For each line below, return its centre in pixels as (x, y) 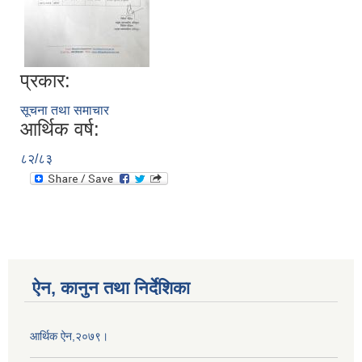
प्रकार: (45, 81)
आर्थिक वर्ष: (60, 129)
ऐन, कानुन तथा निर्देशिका (111, 288)
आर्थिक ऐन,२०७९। (69, 337)
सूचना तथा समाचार (65, 111)
